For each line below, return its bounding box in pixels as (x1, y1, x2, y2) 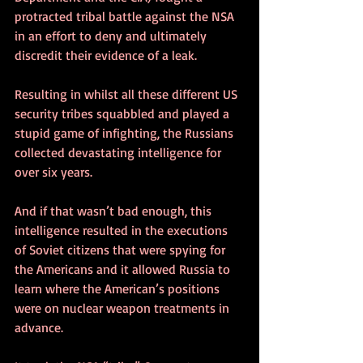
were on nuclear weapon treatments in (15, 299, 233, 316)
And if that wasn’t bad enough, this (15, 202, 215, 219)
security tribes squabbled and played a (15, 105, 233, 122)
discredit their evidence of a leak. (15, 46, 197, 63)
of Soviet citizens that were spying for (15, 241, 228, 258)
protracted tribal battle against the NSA (15, 7, 237, 24)
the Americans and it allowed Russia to (15, 260, 233, 277)
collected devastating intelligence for (15, 143, 224, 160)
